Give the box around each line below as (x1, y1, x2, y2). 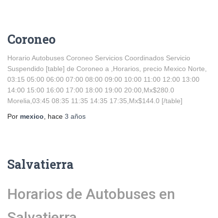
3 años (65, 112, 86, 120)
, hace (44, 112, 65, 120)
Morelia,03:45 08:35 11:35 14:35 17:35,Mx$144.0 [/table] (7, 96, 182, 105)
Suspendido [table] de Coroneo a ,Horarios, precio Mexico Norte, (7, 64, 207, 73)
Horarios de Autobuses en (7, 185, 175, 202)
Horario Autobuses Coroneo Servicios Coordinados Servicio (7, 54, 190, 62)
